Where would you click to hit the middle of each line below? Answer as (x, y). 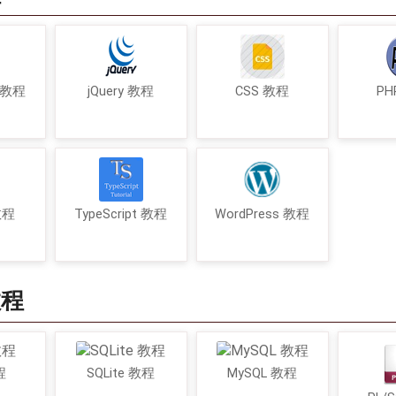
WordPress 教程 (262, 214)
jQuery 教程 (121, 91)
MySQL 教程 (262, 374)
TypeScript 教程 (121, 214)
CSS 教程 (262, 91)
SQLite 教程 (121, 374)
